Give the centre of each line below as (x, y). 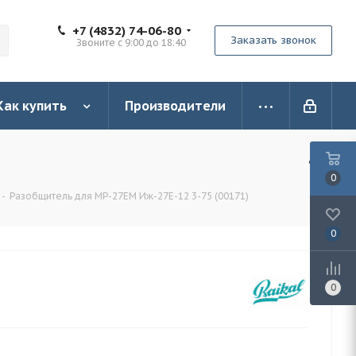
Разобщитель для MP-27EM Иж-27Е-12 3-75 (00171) (129, 196)
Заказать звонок (273, 40)
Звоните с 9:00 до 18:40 (131, 43)
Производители (175, 106)
